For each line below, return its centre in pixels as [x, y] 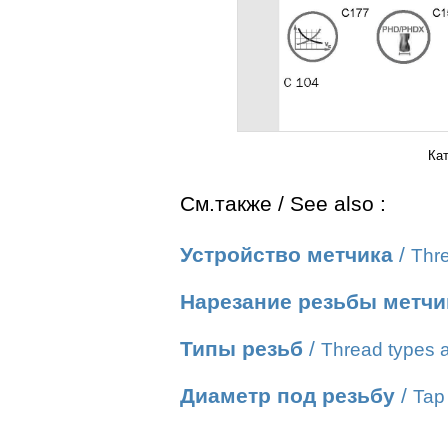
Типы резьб [241, 349]
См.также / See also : [283, 204]
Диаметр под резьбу [287, 396]
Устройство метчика [286, 255]
